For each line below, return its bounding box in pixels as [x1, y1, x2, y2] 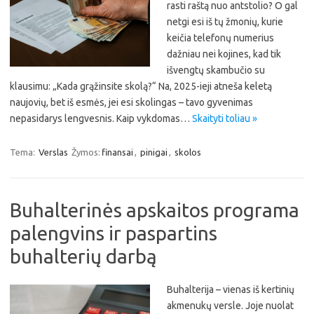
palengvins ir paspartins [10, 222, 217, 244]
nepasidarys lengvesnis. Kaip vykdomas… [10, 113, 192, 124]
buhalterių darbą [10, 245, 157, 267]
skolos [175, 147, 201, 157]
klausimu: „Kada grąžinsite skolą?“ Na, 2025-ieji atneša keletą [10, 81, 272, 92]
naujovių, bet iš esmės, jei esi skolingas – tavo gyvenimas [10, 97, 253, 108]
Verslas [39, 147, 68, 157]
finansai [102, 147, 133, 157]
